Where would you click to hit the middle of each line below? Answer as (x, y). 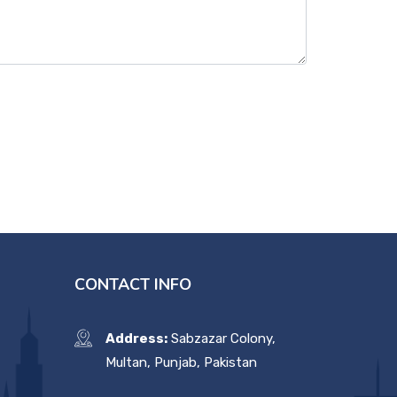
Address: (136, 339)
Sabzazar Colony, (221, 339)
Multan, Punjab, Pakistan (181, 363)
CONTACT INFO (132, 285)
